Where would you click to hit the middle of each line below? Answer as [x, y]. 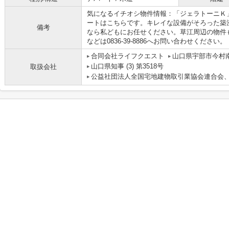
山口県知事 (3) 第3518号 [127, 66]
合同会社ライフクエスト [128, 56]
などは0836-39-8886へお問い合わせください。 [157, 41]
